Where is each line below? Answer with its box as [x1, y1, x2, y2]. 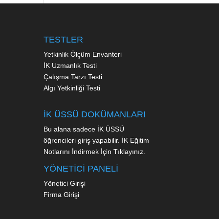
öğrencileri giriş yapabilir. [44, 136, 122, 144]
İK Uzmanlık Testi [44, 61, 99, 69]
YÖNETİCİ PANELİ [44, 163, 119, 174]
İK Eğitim [122, 136, 150, 144]
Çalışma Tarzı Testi [44, 72, 105, 81]
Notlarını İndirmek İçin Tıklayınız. [44, 147, 146, 155]
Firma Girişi [44, 190, 80, 198]
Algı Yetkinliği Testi [44, 84, 103, 92]
